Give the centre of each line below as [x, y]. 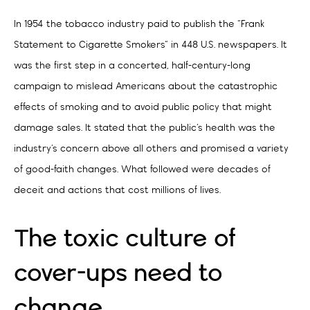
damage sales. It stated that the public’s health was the [145, 128]
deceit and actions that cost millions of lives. [117, 191]
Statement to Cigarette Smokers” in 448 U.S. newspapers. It [151, 45]
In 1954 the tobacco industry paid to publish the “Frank [139, 25]
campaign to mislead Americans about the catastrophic [146, 87]
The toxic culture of [125, 239]
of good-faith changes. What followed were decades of [142, 170]
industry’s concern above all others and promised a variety [151, 149]
